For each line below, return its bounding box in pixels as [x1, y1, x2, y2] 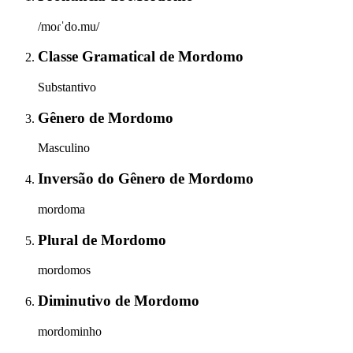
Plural [38, 231, 82, 248]
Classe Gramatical [38, 48, 159, 65]
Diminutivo [38, 292, 115, 310]
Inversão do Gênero [38, 170, 169, 188]
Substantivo [38, 80, 96, 95]
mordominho [38, 324, 102, 338]
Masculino [38, 141, 90, 155]
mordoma [38, 202, 85, 216]
